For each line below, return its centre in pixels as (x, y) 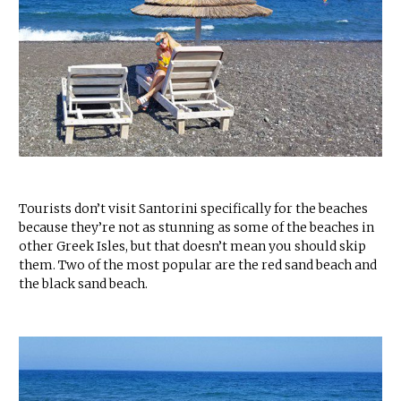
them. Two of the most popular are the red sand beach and (198, 265)
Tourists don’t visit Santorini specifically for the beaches (193, 209)
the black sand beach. (83, 284)
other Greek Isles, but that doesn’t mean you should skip (192, 246)
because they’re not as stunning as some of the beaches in (196, 227)
